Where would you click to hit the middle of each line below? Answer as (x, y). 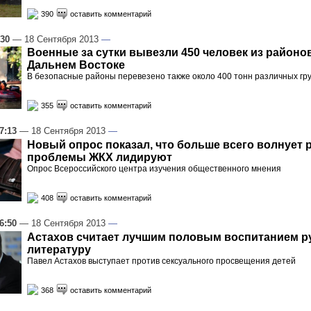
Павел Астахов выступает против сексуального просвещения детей (161, 261)
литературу (59, 249)
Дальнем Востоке (76, 65)
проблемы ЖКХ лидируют (100, 158)
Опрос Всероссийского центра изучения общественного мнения (154, 169)
